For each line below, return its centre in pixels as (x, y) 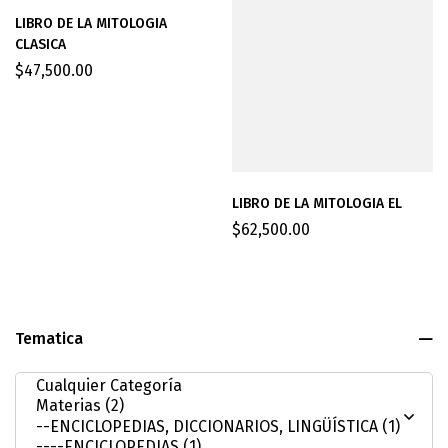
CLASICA (40, 45)
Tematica (49, 339)
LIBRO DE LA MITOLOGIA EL (317, 204)
